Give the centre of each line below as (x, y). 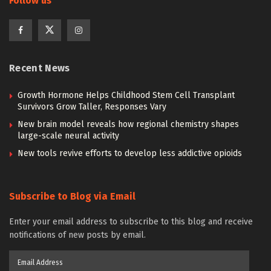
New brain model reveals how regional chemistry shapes (128, 124)
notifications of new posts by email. (77, 235)
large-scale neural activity (68, 136)
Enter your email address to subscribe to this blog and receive (131, 222)
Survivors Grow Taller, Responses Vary (92, 107)
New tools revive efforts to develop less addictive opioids (130, 153)
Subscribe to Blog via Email (72, 196)
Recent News (40, 68)
